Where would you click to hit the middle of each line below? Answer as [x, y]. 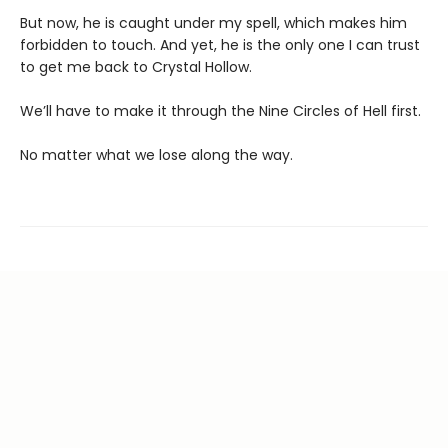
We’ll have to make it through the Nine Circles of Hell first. [220, 111]
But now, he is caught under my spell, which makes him [213, 23]
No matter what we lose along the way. [156, 155]
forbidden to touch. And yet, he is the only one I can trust [220, 45]
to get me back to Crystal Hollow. [136, 67]
